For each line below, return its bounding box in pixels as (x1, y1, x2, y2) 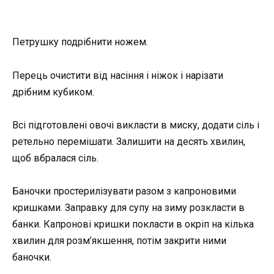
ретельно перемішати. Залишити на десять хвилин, (12, 135, 245, 147)
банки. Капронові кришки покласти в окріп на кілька (12, 218, 254, 230)
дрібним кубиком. (12, 86, 94, 98)
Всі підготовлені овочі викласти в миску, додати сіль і (12, 119, 259, 131)
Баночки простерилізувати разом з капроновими (12, 185, 236, 197)
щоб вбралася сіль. (12, 152, 98, 164)
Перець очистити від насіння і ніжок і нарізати (12, 69, 223, 81)
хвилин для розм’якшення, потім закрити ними (12, 235, 226, 246)
